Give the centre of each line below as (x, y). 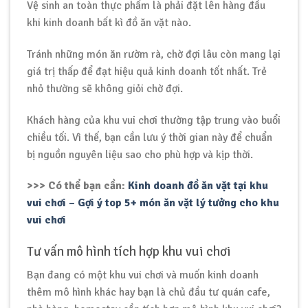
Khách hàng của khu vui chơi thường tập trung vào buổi (154, 120)
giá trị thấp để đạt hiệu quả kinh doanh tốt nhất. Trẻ (147, 71)
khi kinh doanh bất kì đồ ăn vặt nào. (109, 22)
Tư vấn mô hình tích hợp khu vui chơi (129, 252)
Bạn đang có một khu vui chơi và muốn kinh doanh (143, 275)
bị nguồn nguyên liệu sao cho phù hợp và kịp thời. (140, 154)
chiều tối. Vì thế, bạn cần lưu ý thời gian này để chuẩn (150, 137)
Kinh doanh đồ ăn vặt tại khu (198, 186)
